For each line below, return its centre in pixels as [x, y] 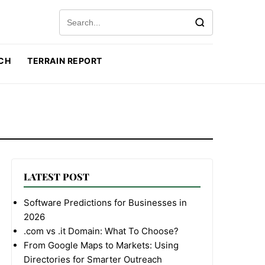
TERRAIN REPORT [65, 61]
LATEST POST [57, 177]
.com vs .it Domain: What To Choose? [101, 231]
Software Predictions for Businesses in [106, 203]
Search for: [82, 16]
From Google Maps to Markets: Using [101, 245]
